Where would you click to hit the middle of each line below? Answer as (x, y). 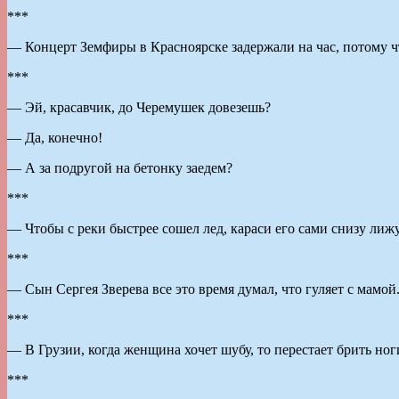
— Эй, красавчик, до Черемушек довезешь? (139, 107)
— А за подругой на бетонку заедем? (120, 167)
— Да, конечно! (55, 137)
